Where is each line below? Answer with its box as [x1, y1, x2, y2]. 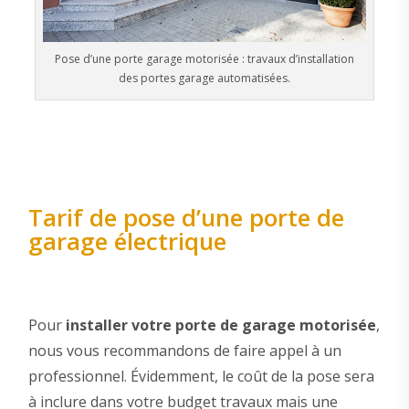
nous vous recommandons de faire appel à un [27, 341, 341, 362]
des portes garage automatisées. [119, 69, 290, 86]
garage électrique [27, 225, 226, 258]
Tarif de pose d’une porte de [27, 201, 344, 235]
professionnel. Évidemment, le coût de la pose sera [27, 366, 374, 387]
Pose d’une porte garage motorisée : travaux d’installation [55, 50, 354, 67]
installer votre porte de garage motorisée [65, 315, 376, 336]
